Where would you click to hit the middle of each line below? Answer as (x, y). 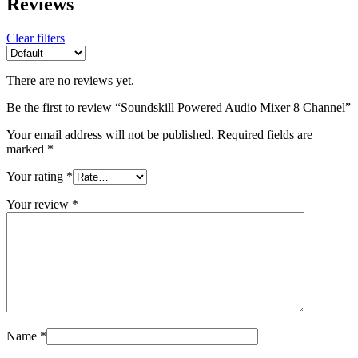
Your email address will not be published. (110, 134)
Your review (39, 204)
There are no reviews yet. (70, 80)
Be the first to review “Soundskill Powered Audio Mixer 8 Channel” (179, 107)
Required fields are (265, 134)
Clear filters (36, 38)
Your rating (36, 176)
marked (27, 149)
